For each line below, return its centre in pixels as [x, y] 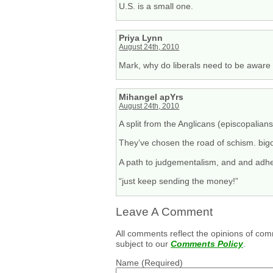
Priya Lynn [141, 38]
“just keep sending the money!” [179, 181]
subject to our [143, 243]
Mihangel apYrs [151, 97]
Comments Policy [207, 243]
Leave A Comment [164, 212]
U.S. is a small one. [156, 6]
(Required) [161, 263]
